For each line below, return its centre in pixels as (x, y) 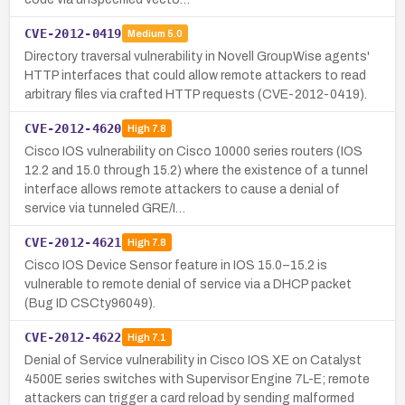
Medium (146, 34)
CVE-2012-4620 (73, 128)
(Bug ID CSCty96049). (90, 303)
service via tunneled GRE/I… (105, 208)
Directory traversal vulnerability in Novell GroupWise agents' (197, 56)
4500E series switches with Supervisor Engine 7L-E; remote (197, 379)
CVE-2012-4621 (73, 242)
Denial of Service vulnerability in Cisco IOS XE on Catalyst (193, 360)
